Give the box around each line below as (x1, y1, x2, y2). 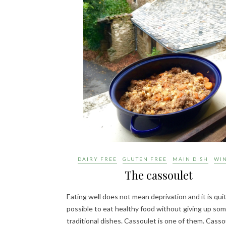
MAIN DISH (173, 156, 208, 162)
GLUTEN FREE (123, 156, 167, 162)
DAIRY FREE (78, 156, 117, 162)
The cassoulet (125, 167, 193, 183)
